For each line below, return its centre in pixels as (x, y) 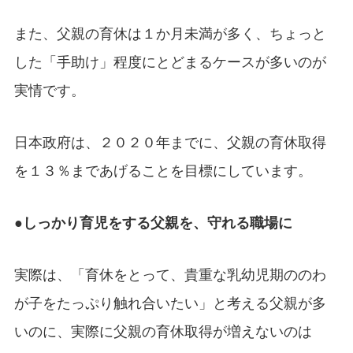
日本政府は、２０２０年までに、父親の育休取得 (170, 142)
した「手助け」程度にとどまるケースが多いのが (170, 61)
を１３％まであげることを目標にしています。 (163, 170)
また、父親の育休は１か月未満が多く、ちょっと (170, 33)
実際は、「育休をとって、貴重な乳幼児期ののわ (170, 274)
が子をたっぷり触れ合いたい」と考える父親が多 (170, 303)
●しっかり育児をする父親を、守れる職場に (153, 222)
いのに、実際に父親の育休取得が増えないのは (163, 331)
